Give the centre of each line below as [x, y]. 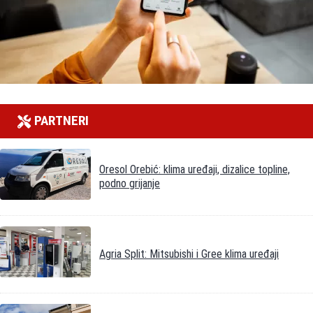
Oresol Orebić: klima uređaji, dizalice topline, [195, 169]
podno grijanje [130, 183]
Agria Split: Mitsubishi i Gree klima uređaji [189, 254]
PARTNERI [61, 121]
